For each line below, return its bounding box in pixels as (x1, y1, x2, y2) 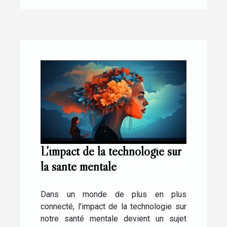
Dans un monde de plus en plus (41, 189, 186, 199)
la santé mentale (41, 158, 117, 174)
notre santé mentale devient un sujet (41, 213, 186, 223)
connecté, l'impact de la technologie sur (41, 201, 186, 211)
